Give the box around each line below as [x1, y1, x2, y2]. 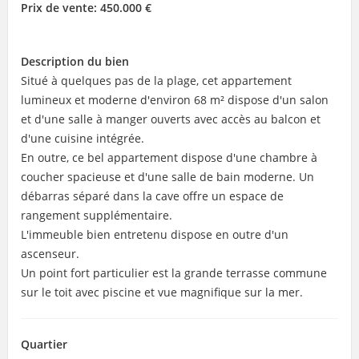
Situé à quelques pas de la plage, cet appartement [20, 72, 292, 88]
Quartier [20, 336, 67, 352]
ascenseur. [20, 245, 79, 261]
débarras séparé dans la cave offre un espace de [20, 188, 284, 204]
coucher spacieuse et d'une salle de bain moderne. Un [20, 168, 314, 184]
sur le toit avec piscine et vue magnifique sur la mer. [20, 284, 303, 300]
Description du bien [20, 53, 129, 69]
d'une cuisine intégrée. [20, 130, 144, 146]
